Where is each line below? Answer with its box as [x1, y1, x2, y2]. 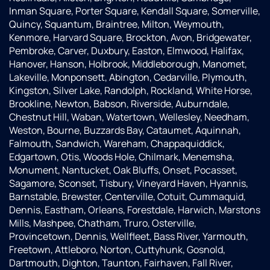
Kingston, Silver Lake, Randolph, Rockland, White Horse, [9, 84, 253, 98]
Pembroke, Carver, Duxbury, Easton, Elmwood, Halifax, [9, 44, 244, 58]
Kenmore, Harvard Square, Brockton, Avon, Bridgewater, [9, 31, 252, 45]
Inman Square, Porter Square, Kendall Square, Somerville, [9, 4, 260, 18]
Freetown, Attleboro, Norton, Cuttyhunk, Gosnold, [9, 243, 225, 257]
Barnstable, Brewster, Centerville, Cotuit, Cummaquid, [9, 190, 246, 204]
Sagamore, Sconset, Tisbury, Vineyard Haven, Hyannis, [9, 177, 248, 190]
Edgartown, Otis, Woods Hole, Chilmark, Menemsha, [9, 150, 234, 164]
